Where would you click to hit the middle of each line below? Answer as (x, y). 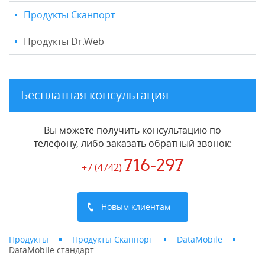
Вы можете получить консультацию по (132, 130)
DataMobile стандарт (51, 250)
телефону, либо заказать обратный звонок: (132, 143)
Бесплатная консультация (95, 95)
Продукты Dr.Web (64, 41)
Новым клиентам (135, 206)
